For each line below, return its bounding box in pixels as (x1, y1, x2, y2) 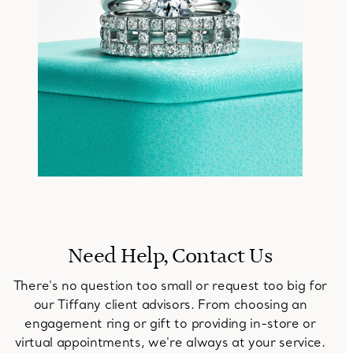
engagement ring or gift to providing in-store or (24, 315, 316, 332)
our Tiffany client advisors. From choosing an (33, 296, 307, 313)
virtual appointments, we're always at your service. (15, 334, 325, 351)
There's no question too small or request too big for (13, 277, 328, 294)
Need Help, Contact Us (67, 243, 273, 270)
